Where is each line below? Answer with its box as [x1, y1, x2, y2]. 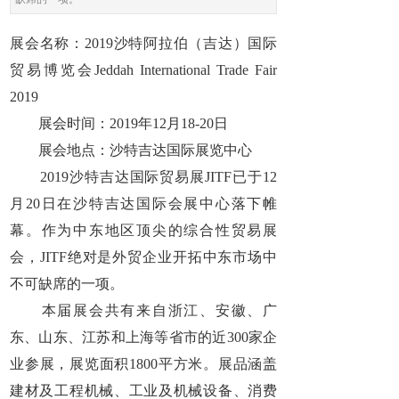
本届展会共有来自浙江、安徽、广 [10, 303, 277, 318]
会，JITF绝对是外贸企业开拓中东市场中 [10, 249, 277, 265]
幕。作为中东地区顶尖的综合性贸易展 [10, 223, 277, 238]
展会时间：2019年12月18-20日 [10, 116, 228, 131]
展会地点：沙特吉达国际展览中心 [10, 142, 252, 158]
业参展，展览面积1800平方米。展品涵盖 [10, 356, 277, 371]
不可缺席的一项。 [10, 276, 124, 291]
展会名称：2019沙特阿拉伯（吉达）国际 [10, 36, 277, 51]
